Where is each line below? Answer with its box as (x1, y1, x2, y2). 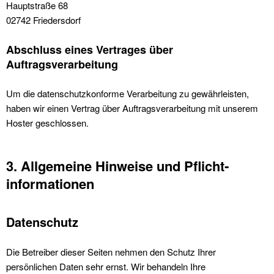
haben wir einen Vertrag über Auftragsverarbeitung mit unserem (6, 102, 258, 114)
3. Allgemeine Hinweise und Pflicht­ (6, 156, 229, 176)
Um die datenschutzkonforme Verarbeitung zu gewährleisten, (6, 87, 249, 100)
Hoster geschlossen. (6, 116, 89, 129)
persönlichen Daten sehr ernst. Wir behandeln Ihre (6, 260, 206, 273)
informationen (6, 174, 94, 193)
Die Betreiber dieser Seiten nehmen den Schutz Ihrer (6, 245, 216, 258)
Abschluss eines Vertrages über (6, 42, 173, 57)
